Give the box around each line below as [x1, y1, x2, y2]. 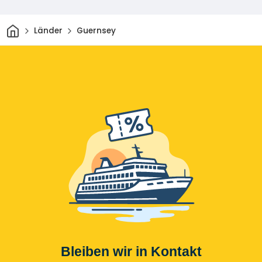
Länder [33, 25, 63, 37]
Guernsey [76, 25, 116, 37]
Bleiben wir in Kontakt [60, 243, 202, 259]
